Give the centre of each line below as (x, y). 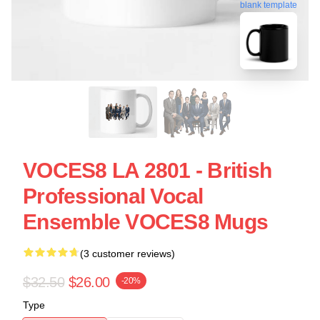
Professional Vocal (113, 196)
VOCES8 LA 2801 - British (147, 170)
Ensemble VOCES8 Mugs (145, 222)
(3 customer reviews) (127, 254)
